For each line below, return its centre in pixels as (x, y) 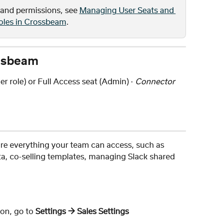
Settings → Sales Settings (82, 212)
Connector (156, 82)
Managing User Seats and (127, 10)
